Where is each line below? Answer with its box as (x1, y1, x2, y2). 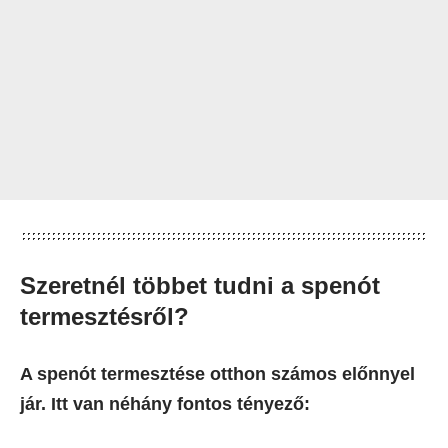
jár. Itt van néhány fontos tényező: (20, 394, 310, 415)
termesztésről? (20, 303, 189, 331)
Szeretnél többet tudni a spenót (20, 272, 380, 300)
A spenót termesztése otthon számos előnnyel (20, 364, 415, 385)
